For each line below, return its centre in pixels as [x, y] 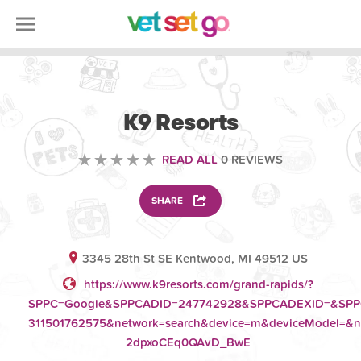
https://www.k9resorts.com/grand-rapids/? [199, 284]
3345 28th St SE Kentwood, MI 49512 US [195, 259]
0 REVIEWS [250, 160]
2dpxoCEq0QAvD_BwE [189, 342]
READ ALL [190, 160]
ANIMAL [180, 94]
